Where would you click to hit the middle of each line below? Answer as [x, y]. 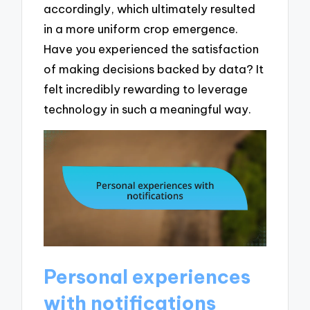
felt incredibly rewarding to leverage [146, 89]
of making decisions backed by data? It [154, 69]
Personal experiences [147, 277]
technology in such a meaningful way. [148, 109]
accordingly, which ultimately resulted [150, 9]
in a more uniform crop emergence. [141, 29]
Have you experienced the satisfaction [152, 49]
